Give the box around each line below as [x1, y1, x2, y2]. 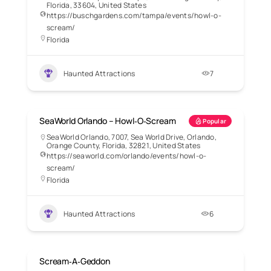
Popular [203, 117, 226, 126]
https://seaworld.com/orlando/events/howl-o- [47, 151, 207, 162]
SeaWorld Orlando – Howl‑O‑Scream [39, 115, 176, 127]
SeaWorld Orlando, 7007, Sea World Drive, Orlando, [47, 132, 217, 143]
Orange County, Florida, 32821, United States [47, 140, 201, 151]
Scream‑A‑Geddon [39, 255, 110, 267]
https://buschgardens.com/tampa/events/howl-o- [47, 10, 221, 21]
